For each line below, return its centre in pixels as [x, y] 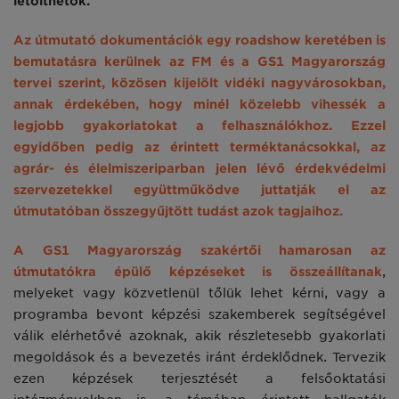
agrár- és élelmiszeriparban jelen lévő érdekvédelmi [199, 169]
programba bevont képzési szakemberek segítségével [199, 315]
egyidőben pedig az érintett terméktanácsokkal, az [199, 147]
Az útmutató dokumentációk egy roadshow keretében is [199, 41]
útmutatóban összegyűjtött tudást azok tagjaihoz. [178, 212]
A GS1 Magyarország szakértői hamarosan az [199, 251]
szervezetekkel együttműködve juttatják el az [199, 190]
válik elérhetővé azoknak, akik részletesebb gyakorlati [199, 336]
